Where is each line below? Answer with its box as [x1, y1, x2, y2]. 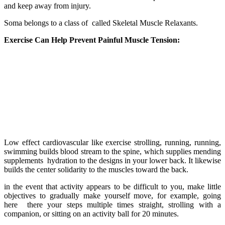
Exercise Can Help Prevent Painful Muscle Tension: [4, 36, 180, 45]
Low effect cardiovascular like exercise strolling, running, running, [4, 138, 221, 147]
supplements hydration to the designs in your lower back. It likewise [4, 156, 221, 165]
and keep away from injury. [4, 2, 91, 11]
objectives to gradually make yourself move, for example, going [4, 191, 221, 200]
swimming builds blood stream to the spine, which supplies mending [4, 147, 221, 156]
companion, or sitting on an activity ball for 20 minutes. [4, 209, 179, 218]
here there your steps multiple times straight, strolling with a [4, 200, 221, 209]
